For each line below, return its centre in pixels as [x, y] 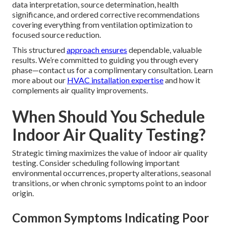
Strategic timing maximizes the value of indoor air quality [110, 153]
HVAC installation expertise [115, 80]
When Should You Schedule [108, 117]
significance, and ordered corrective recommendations [106, 15]
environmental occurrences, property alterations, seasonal [111, 173]
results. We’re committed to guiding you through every [105, 60]
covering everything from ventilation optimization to [102, 25]
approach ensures [97, 50]
